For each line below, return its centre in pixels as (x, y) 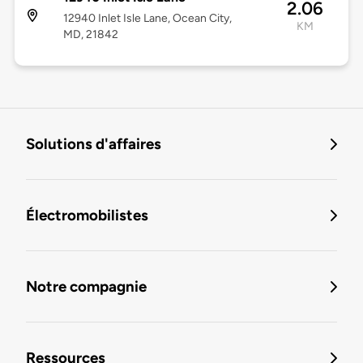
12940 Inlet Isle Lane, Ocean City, (147, 19)
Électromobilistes (87, 216)
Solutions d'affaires (94, 144)
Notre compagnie (86, 287)
